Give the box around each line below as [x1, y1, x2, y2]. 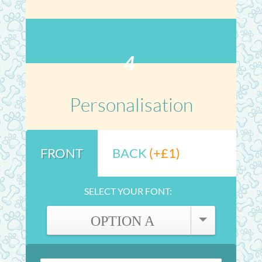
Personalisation [69, 93, 193, 116]
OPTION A [90, 213, 154, 229]
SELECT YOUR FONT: [84, 185, 172, 196]
